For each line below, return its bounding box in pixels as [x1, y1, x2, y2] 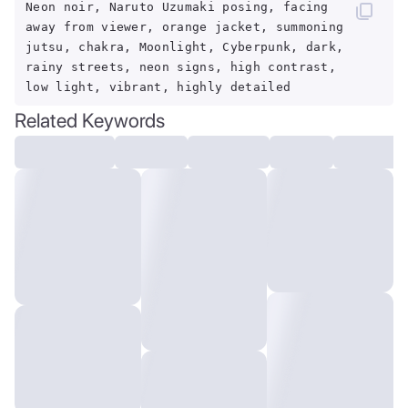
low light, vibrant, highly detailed [25, 80, 291, 94]
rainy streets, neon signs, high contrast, [25, 60, 337, 74]
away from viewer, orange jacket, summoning [25, 20, 344, 34]
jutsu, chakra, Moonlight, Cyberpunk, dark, [25, 40, 344, 54]
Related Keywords [15, 108, 165, 132]
